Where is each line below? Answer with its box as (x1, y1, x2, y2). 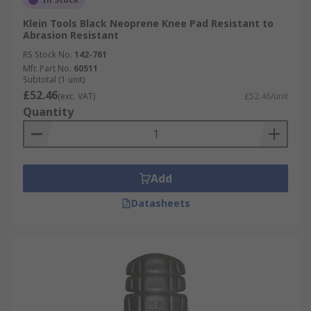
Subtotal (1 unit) (23, 74, 85, 85)
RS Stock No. (23, 49, 72, 60)
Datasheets (131, 196, 190, 210)
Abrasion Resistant (23, 28, 119, 42)
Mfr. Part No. (23, 62, 72, 74)
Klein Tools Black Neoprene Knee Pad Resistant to (23, 17, 274, 30)
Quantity (23, 104, 74, 119)
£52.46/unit (244, 90, 288, 102)
